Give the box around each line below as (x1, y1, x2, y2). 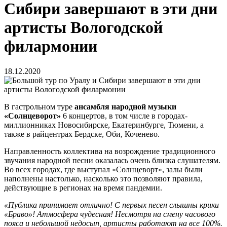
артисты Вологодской (4, 18, 163, 37)
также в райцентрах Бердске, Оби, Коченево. (4, 129, 160, 138)
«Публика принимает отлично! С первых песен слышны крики (4, 200, 219, 209)
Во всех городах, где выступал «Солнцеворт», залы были (4, 165, 203, 174)
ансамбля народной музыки (74, 102, 176, 111)
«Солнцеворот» (4, 111, 61, 120)
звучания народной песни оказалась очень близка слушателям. (4, 156, 220, 165)
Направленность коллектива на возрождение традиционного (4, 146, 215, 156)
